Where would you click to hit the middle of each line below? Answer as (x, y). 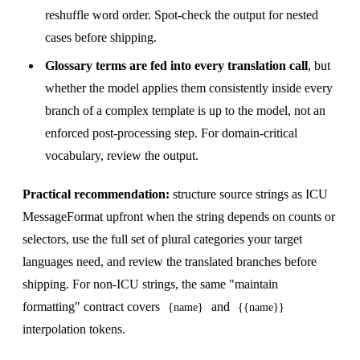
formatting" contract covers (93, 306)
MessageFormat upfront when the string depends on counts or (179, 216)
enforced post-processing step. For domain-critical (171, 133)
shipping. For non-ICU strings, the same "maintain (150, 284)
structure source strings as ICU (249, 194)
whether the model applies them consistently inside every (189, 88)
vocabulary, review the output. (122, 155)
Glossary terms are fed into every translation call (176, 65)
